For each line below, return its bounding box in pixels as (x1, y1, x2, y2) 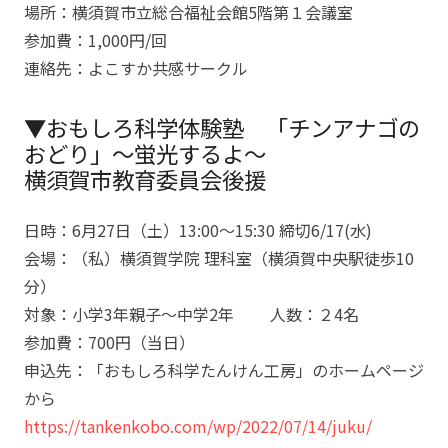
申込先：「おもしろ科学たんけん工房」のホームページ (24, 358, 424, 382)
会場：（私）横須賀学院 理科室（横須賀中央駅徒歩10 (24, 246, 414, 270)
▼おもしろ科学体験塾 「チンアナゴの (24, 111, 420, 143)
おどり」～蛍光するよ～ (24, 137, 266, 169)
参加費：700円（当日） (24, 330, 195, 354)
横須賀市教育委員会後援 (24, 163, 266, 195)
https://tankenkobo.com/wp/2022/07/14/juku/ (24, 414, 372, 438)
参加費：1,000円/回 (24, 28, 167, 52)
